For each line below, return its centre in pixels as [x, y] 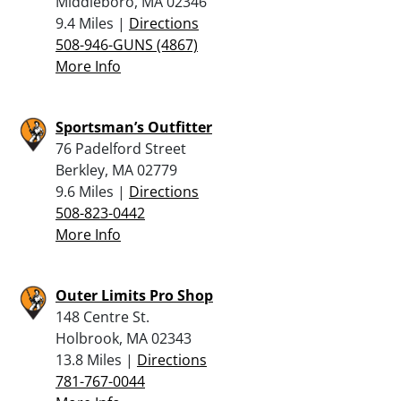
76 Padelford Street [121, 148]
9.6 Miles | [92, 191]
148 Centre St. [102, 316]
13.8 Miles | [96, 359]
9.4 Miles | [92, 23]
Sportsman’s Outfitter [134, 127]
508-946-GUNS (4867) [127, 44]
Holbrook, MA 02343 [124, 338]
